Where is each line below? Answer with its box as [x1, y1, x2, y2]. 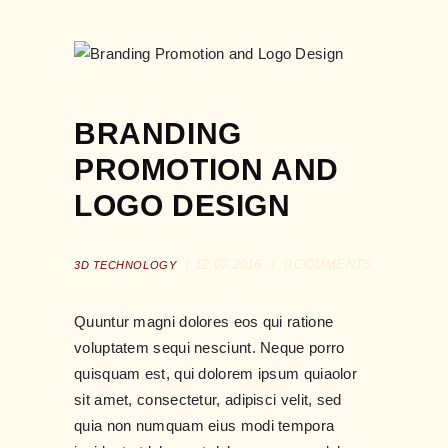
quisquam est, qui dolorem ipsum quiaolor [74, 365, 358, 383]
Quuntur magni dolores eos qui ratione [74, 313, 334, 331]
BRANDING [74, 117, 242, 151]
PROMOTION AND [74, 153, 339, 187]
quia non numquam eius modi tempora [74, 417, 335, 435]
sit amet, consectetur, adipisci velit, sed [74, 391, 342, 409]
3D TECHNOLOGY [74, 258, 177, 271]
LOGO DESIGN [74, 189, 291, 223]
